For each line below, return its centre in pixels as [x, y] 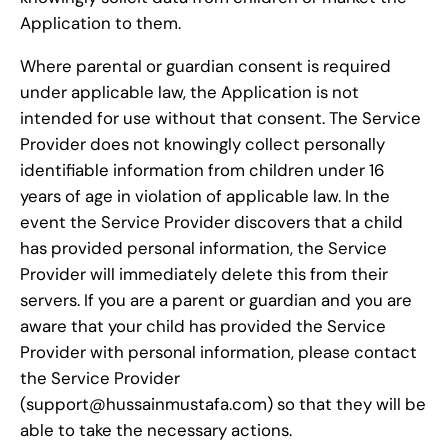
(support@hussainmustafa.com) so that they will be [223, 403]
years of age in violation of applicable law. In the [205, 195]
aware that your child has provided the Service [203, 325]
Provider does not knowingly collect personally [202, 143]
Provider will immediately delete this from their [204, 273]
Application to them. [100, 23]
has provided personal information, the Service [203, 247]
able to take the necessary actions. [156, 429]
